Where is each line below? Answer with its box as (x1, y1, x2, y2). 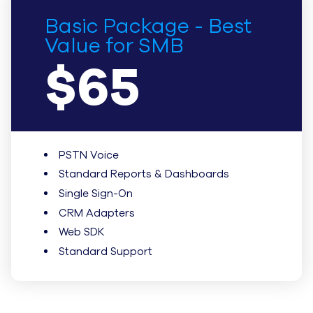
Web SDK (59, 225, 105, 240)
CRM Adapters (59, 205, 135, 220)
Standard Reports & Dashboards (59, 167, 229, 182)
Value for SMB (45, 31, 184, 59)
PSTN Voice (59, 147, 119, 162)
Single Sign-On (59, 187, 133, 201)
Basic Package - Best (45, 12, 252, 40)
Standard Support (59, 244, 152, 259)
